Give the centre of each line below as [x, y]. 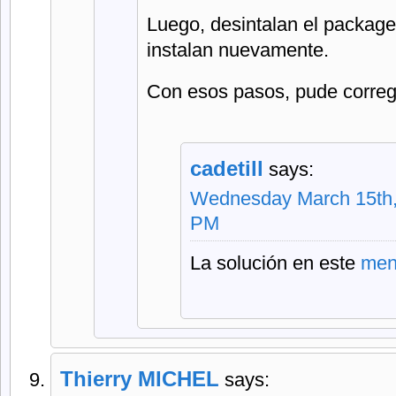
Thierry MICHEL [140, 379]
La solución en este [275, 263]
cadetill [227, 168]
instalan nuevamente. [238, 50]
